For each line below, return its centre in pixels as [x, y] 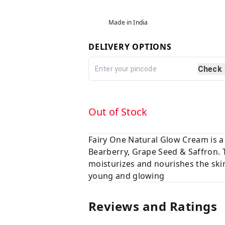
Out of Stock [118, 112]
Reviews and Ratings [153, 206]
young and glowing [127, 176]
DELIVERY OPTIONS [130, 47]
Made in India [128, 22]
